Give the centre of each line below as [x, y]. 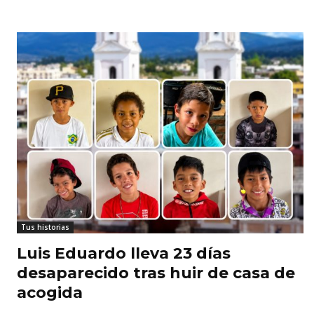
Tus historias [45, 227]
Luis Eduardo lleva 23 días [124, 253]
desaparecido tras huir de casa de [156, 273]
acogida [50, 292]
